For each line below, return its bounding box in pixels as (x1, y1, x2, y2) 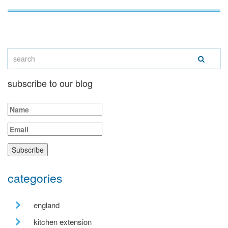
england (34, 199, 60, 210)
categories (8, 169, 63, 186)
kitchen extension (34, 216, 92, 227)
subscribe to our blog (8, 76, 93, 90)
